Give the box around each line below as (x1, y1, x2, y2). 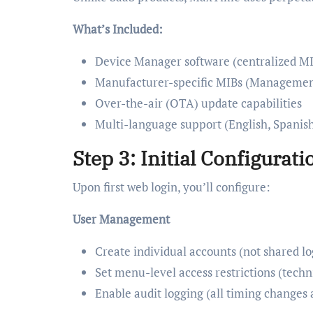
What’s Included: (73, 20, 163, 37)
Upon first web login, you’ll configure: (73, 178, 270, 195)
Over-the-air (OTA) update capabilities (95, 94, 302, 111)
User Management (73, 210, 170, 227)
